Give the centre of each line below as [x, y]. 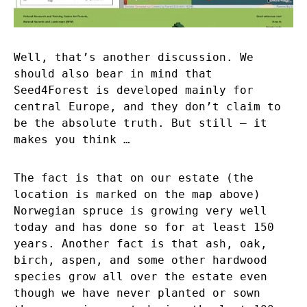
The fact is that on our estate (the [134, 178]
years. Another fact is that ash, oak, [140, 244]
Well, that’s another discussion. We [134, 58]
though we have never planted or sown [137, 293]
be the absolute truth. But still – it [140, 123]
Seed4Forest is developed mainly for [134, 90]
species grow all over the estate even [140, 277]
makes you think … [72, 140]
